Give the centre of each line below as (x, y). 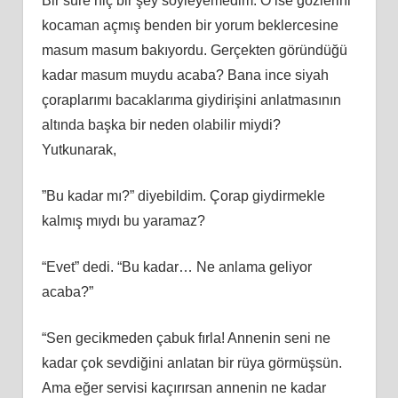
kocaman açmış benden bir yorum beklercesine (190, 25)
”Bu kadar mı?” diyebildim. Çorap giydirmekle (183, 195)
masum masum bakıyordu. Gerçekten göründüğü (194, 50)
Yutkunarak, (79, 149)
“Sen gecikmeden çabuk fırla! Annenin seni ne (186, 338)
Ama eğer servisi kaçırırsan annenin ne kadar (183, 387)
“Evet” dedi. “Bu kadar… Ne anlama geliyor (176, 267)
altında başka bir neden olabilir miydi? (161, 124)
